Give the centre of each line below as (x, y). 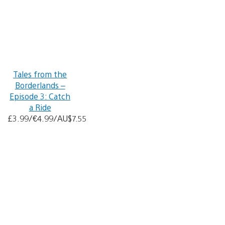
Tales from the (40, 74)
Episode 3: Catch (40, 96)
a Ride (40, 107)
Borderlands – (40, 85)
